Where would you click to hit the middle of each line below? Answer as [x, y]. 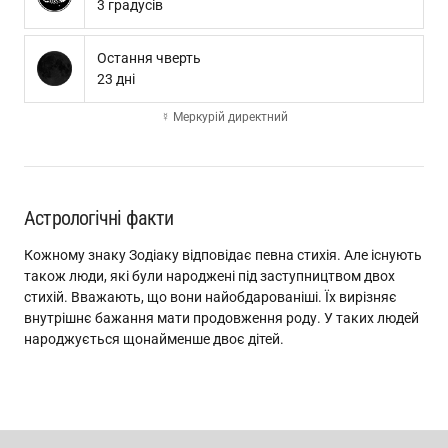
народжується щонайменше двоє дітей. [154, 339]
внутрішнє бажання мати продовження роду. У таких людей [221, 318]
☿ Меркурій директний [224, 117]
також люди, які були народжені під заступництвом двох [209, 276]
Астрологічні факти [99, 218]
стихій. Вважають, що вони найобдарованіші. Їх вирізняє [210, 297]
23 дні [116, 79]
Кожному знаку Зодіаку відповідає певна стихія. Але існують [223, 255]
